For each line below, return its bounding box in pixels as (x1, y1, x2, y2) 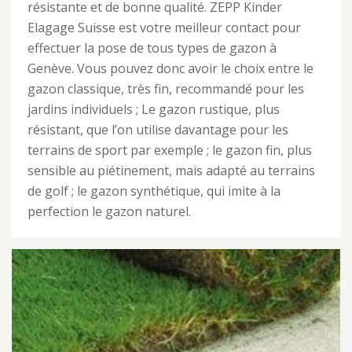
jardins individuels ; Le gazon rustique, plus (27, 101, 280, 118)
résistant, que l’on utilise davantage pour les (27, 121, 288, 138)
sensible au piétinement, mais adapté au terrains (27, 162, 315, 179)
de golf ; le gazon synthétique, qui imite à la (27, 182, 280, 200)
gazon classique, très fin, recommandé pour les (27, 80, 304, 97)
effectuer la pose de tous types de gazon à (27, 39, 277, 57)
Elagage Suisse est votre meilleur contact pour (27, 19, 301, 36)
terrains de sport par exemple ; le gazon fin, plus (27, 141, 312, 159)
